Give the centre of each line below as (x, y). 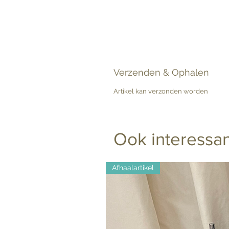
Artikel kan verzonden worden (161, 91)
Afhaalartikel (133, 167)
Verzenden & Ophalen (161, 72)
